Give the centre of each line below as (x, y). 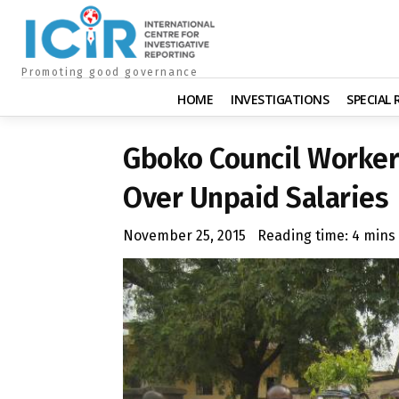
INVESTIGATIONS (280, 99)
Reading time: (305, 235)
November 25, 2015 (184, 235)
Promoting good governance (110, 72)
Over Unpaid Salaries (255, 197)
